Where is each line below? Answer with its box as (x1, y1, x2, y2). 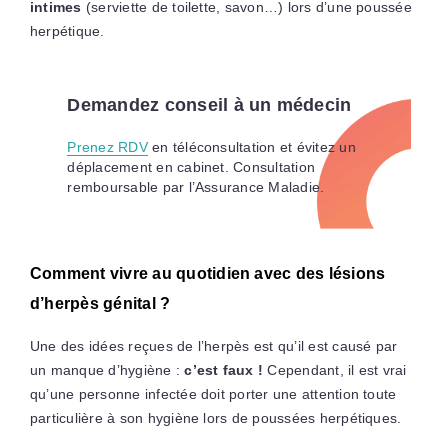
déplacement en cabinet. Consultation (67, 158, 316, 175)
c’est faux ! (184, 361, 264, 378)
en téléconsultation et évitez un (147, 138, 356, 155)
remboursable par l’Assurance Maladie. (67, 178, 325, 195)
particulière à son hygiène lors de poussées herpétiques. (29, 409, 402, 426)
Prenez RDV (67, 138, 148, 155)
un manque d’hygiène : (29, 361, 185, 378)
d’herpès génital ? (29, 294, 171, 312)
